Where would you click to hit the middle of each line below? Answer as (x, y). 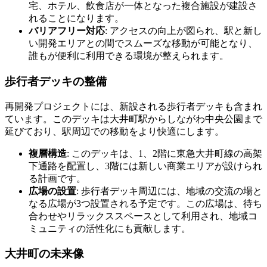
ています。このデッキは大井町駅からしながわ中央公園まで (133, 119)
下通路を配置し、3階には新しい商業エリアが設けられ (145, 166)
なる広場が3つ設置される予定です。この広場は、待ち (145, 203)
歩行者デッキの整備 (56, 82)
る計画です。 (57, 178)
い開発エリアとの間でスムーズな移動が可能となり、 (143, 44)
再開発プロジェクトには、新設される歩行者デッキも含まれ (133, 106)
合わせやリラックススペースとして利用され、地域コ (143, 216)
